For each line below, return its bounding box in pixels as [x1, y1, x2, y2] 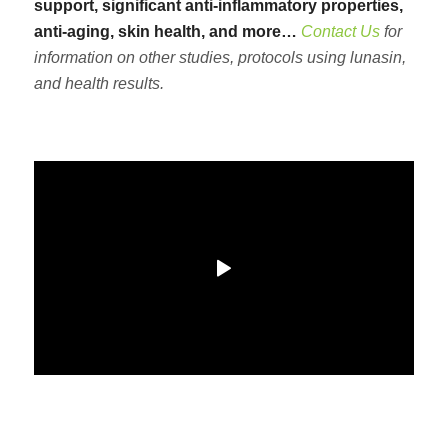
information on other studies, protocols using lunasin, [33, 48, 406, 66]
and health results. [33, 74, 164, 92]
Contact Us [300, 22, 380, 40]
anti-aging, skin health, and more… [33, 22, 301, 40]
